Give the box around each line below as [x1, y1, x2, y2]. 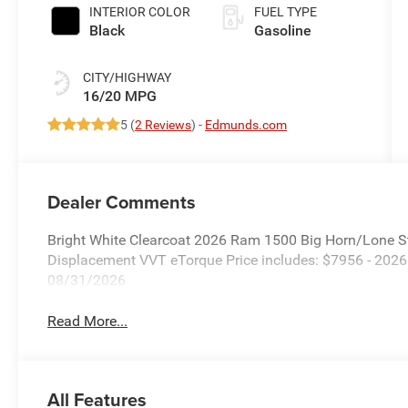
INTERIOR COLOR [89, 4, 191, 19]
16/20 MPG [83, 87, 158, 105]
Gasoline [253, 21, 311, 39]
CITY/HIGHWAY [83, 69, 172, 85]
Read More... [47, 311, 128, 330]
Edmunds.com [205, 117, 288, 132]
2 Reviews [135, 117, 192, 132]
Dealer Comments [47, 188, 197, 215]
